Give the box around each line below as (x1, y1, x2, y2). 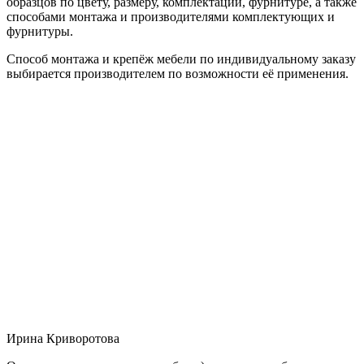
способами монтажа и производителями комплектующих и (6, 9, 335, 24)
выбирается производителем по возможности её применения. (6, 66, 349, 80)
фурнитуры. (6, 24, 73, 38)
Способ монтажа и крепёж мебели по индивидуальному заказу (6, 51, 356, 66)
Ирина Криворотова (6, 331, 119, 345)
